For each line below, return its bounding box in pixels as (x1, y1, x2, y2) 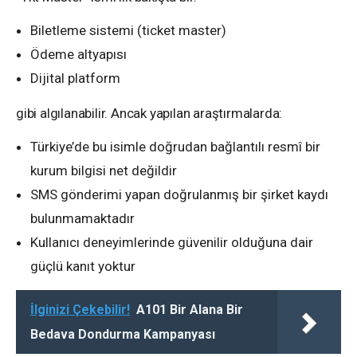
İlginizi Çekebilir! (30, 302, 130, 318)
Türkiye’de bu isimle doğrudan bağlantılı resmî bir (30, 139, 320, 155)
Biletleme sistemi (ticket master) (30, 22, 226, 39)
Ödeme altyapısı (30, 46, 127, 63)
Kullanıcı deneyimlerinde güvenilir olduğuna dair (30, 234, 313, 251)
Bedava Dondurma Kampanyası (30, 327, 215, 343)
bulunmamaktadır (30, 210, 135, 227)
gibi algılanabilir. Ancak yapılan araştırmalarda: (16, 105, 283, 122)
